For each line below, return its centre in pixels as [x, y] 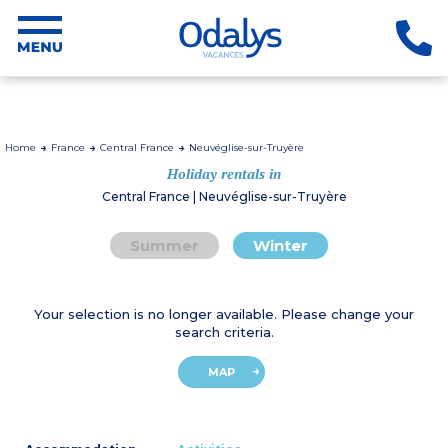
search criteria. [224, 332]
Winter [280, 245]
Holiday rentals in [224, 173]
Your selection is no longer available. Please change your [224, 314]
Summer [164, 245]
